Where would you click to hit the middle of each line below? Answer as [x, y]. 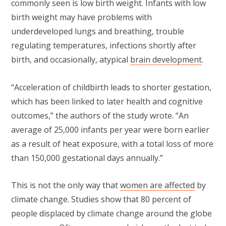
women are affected [157, 185]
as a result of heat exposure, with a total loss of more [112, 144]
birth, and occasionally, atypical [71, 60]
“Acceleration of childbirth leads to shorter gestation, [111, 87]
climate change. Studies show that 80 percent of [101, 200]
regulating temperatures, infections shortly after [104, 46]
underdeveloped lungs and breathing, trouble [98, 32]
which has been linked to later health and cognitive [107, 101]
